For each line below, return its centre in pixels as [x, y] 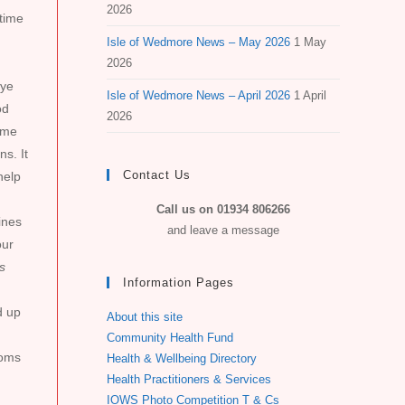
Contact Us [157, 175]
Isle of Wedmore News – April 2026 [198, 95]
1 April [310, 95]
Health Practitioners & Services [189, 379]
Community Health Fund [170, 338]
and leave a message [223, 230]
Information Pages [179, 283]
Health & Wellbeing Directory [182, 358]
